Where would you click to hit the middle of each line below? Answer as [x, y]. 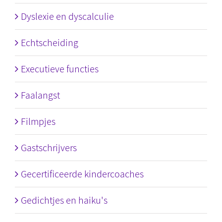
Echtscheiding [50, 43]
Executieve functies [60, 69]
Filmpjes [38, 121]
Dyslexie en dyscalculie [67, 16]
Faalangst [40, 95]
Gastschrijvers [49, 148]
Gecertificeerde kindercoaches [82, 174]
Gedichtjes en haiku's [64, 200]
